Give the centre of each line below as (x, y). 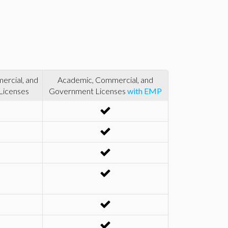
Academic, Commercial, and (105, 80)
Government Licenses (88, 91)
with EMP (145, 91)
